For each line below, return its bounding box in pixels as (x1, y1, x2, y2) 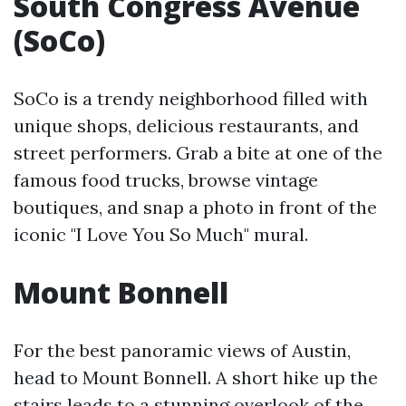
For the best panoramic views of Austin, (14, 339, 351, 362)
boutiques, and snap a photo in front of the (14, 196, 377, 219)
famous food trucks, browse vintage (14, 169, 318, 192)
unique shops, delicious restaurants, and (14, 114, 359, 138)
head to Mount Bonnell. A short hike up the (14, 366, 378, 390)
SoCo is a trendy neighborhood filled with (14, 87, 368, 111)
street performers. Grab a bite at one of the (14, 141, 382, 165)
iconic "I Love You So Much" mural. (14, 223, 308, 246)
